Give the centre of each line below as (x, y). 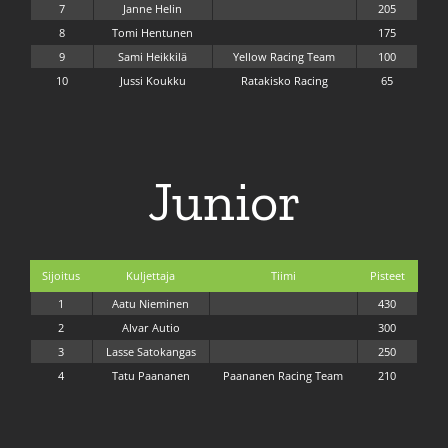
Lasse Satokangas (150, 352)
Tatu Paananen (150, 376)
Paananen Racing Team (283, 376)
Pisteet (387, 276)
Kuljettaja (151, 276)
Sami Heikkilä (153, 57)
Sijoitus (61, 276)
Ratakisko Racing (284, 81)
